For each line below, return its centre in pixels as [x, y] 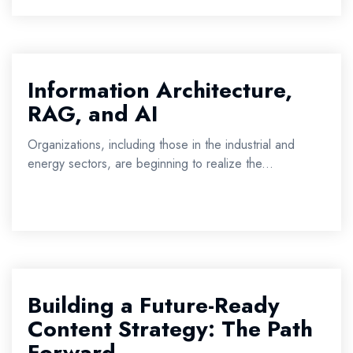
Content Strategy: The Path [170, 329]
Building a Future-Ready [154, 305]
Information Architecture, [160, 90]
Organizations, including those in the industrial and [161, 145]
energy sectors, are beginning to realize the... [150, 163]
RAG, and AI [93, 114]
